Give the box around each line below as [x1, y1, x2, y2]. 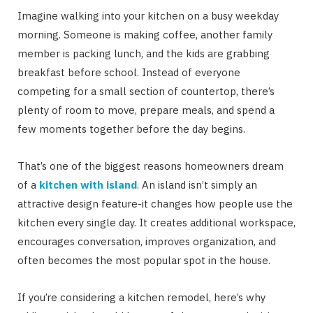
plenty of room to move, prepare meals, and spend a [17, 103, 275, 117]
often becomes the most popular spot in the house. [17, 253, 270, 267]
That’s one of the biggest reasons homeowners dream [17, 159, 284, 173]
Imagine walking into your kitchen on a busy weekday [17, 8, 279, 22]
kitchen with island [39, 177, 137, 191]
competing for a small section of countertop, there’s [17, 84, 275, 98]
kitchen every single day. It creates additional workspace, [17, 215, 296, 229]
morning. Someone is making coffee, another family [17, 27, 272, 41]
